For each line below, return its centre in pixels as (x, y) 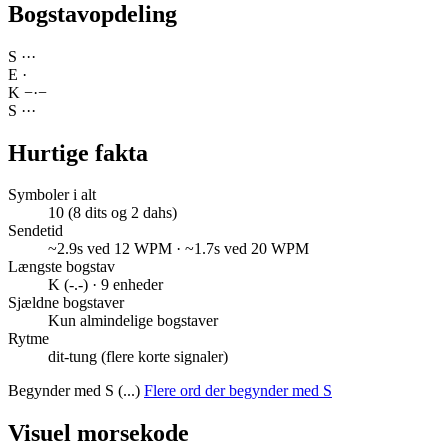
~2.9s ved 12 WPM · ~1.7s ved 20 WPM (178, 249)
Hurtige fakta (78, 152)
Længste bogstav (61, 267)
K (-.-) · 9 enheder (105, 285)
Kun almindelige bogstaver (133, 321)
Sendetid (35, 231)
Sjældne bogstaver (66, 303)
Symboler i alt (52, 195)
